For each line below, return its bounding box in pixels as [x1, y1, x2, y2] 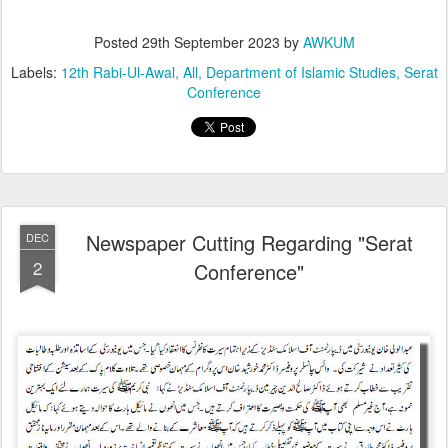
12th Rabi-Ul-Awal [60, 62, 175, 82]
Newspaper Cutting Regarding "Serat [85, 228, 413, 257]
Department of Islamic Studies [205, 62, 396, 82]
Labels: [10, 62, 61, 82]
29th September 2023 [141, 32, 280, 52]
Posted [93, 32, 142, 52]
